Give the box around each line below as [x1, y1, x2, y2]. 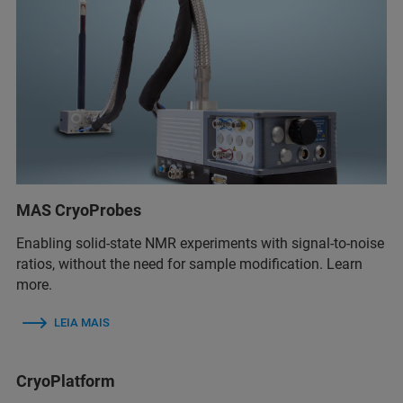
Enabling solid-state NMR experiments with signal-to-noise [16, 234, 384, 252]
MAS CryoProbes [16, 200, 141, 219]
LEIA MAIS [54, 315, 110, 329]
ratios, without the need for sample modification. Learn [16, 255, 363, 273]
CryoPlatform [16, 371, 115, 390]
